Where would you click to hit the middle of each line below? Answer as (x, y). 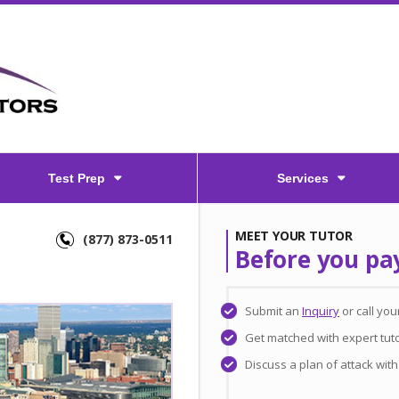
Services (302, 178)
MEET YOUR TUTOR (294, 236)
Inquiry (321, 311)
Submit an (273, 311)
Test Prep (76, 178)
